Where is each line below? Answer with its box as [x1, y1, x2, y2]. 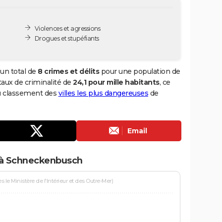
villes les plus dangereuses [58, 88, 148, 98]
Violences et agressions [34, 24, 101, 32]
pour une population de [99, 66, 180, 76]
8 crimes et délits [38, 66, 99, 76]
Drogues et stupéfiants [34, 34, 99, 42]
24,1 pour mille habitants [73, 77, 160, 87]
